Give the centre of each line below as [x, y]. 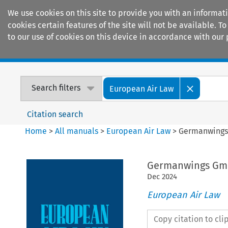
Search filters [56, 88]
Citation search [55, 114]
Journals [109, 51]
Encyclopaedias [188, 51]
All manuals [77, 131]
